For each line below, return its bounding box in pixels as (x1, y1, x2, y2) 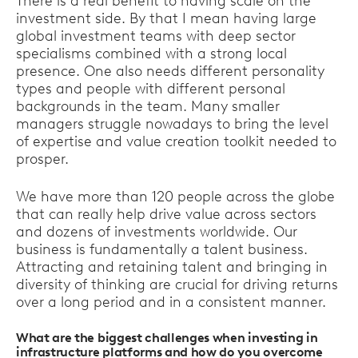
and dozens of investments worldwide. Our (16, 223, 297, 241)
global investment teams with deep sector (16, 27, 296, 45)
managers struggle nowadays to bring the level (16, 115, 328, 133)
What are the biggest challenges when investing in (16, 330, 318, 345)
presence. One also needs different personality (16, 62, 324, 80)
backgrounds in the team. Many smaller (16, 97, 280, 115)
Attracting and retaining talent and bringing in (16, 258, 328, 276)
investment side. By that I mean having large (16, 10, 316, 27)
